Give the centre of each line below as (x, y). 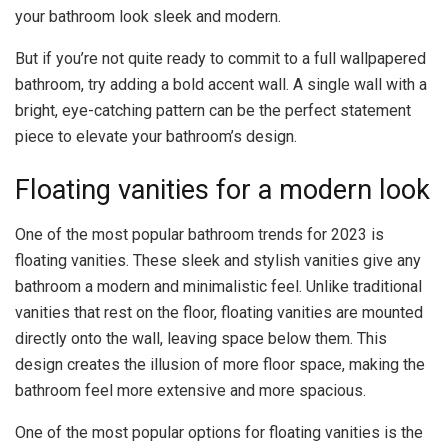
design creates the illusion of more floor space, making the (220, 365)
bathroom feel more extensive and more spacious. (190, 391)
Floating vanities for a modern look (222, 190)
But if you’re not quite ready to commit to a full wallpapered (220, 58)
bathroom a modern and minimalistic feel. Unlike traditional (218, 287)
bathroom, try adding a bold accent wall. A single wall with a (221, 84)
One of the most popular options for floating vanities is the (219, 433)
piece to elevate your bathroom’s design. (156, 136)
